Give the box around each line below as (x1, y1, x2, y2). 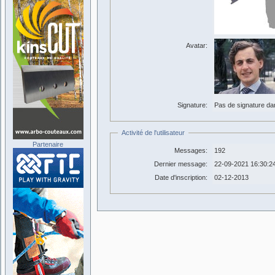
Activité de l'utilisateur (122, 129, 185, 136)
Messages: (174, 147, 207, 154)
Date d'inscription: (155, 174, 207, 181)
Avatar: (186, 42, 207, 49)
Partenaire (33, 141, 63, 148)
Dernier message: (154, 160, 207, 168)
